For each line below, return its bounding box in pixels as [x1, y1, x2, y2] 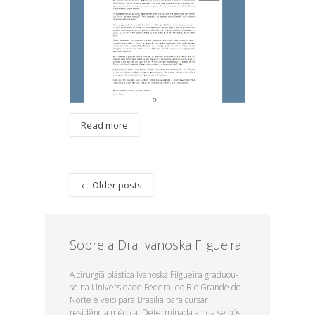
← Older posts [81, 179, 142, 192]
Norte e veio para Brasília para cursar [70, 294, 208, 307]
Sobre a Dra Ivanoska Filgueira [70, 236, 241, 254]
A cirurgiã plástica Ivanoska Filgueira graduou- [70, 269, 238, 281]
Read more [81, 119, 128, 132]
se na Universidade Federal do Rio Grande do [70, 281, 240, 294]
